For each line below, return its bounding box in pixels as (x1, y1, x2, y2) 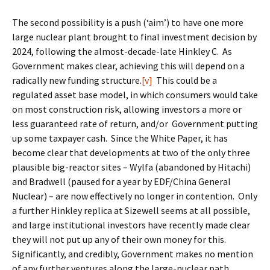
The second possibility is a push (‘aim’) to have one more (12, 16, 243, 28)
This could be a (152, 74, 217, 86)
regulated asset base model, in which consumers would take (12, 89, 258, 101)
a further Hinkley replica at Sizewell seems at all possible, (12, 204, 250, 216)
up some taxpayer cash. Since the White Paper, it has (12, 132, 228, 144)
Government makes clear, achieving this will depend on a (12, 60, 245, 72)
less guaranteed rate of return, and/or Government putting (12, 118, 258, 130)
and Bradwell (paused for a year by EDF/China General (12, 175, 231, 187)
